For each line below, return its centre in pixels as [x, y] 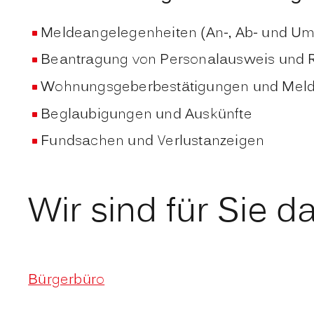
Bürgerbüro [67, 280]
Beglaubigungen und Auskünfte [146, 115]
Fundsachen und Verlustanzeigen [153, 142]
